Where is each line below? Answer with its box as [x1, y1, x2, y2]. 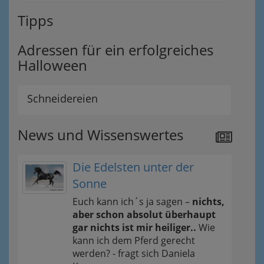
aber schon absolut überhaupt [72, 208, 216, 222]
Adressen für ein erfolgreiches [18, 40, 213, 60]
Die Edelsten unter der [72, 159, 194, 176]
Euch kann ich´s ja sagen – [72, 195, 192, 209]
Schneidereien [27, 91, 98, 106]
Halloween [18, 55, 87, 75]
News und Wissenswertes [18, 125, 183, 145]
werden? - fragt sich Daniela [72, 247, 195, 260]
